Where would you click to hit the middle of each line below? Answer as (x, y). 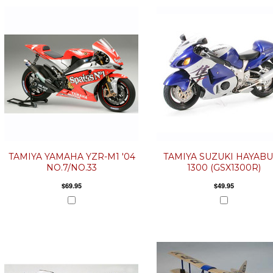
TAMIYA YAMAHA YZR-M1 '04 (72, 157)
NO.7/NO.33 (72, 168)
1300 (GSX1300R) (224, 168)
